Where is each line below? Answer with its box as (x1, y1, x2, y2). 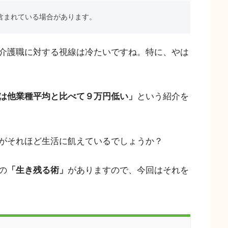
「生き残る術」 (7, 165, 68, 175)
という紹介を (137, 92, 189, 102)
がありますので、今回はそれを (68, 165, 189, 175)
